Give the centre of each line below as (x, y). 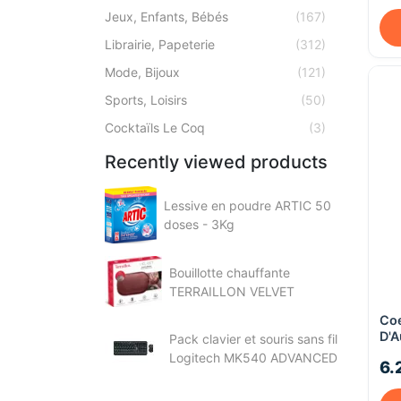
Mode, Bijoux (142, 72)
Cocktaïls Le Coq (155, 128)
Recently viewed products (216, 162)
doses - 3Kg (199, 224)
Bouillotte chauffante (230, 272)
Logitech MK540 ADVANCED (253, 358)
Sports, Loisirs (146, 100)
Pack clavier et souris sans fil (253, 339)
